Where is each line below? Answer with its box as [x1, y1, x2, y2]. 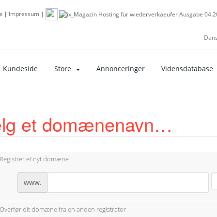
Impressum [9, 9, 39, 18]
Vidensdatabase [161, 64, 213, 74]
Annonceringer [96, 64, 145, 74]
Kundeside [3, 64, 38, 74]
